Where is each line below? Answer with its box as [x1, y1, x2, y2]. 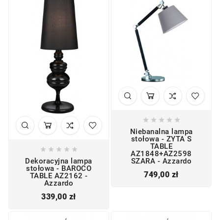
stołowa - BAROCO [26, 164, 91, 173]
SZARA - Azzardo [131, 157, 192, 166]
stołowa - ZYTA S [131, 135, 192, 144]
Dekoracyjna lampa [25, 157, 92, 166]
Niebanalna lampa [130, 127, 193, 137]
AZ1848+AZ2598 [131, 149, 192, 159]
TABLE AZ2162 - [29, 171, 88, 181]
